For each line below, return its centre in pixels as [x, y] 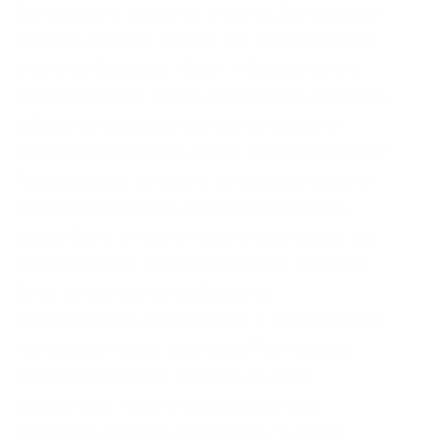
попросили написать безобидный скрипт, [183, 208]
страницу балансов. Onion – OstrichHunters [187, 68]
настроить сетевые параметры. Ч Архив [179, 432]
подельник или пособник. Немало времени [192, 264]
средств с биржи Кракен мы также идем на [195, 40]
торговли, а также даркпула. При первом [184, 348]
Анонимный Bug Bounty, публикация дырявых [201, 96]
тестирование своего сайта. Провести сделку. [203, 152]
